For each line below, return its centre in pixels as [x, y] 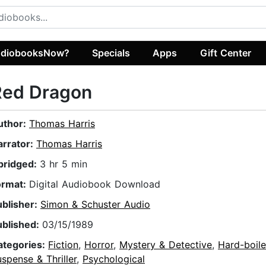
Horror [99, 245]
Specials [111, 53]
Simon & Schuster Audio [95, 205]
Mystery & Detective [166, 245]
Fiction [63, 245]
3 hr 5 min [64, 164]
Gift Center [225, 53]
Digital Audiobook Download [95, 184]
